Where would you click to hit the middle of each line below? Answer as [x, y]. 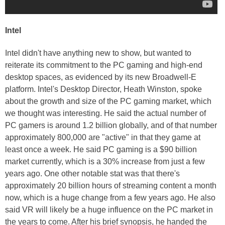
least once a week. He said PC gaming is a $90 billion [101, 150]
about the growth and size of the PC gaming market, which [108, 101]
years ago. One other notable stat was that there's [92, 174]
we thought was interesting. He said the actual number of [105, 114]
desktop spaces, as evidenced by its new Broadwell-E [101, 77]
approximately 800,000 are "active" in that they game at [103, 138]
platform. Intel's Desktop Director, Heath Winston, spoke [103, 89]
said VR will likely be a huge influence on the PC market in [109, 210]
